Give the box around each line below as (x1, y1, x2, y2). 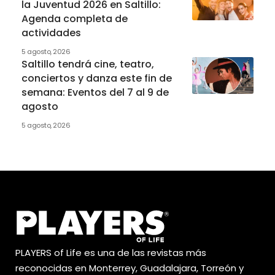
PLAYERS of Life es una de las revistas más (15, 246, 206, 259)
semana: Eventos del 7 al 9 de (21, 85, 169, 100)
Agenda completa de (21, 12, 128, 26)
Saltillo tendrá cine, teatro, (21, 57, 154, 72)
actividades (21, 26, 81, 41)
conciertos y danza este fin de (21, 71, 172, 86)
